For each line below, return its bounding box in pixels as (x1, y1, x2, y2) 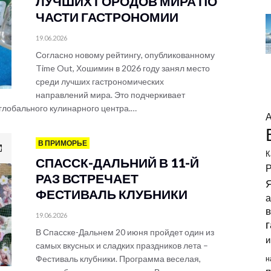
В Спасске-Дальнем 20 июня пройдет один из (36, 227, 214, 237)
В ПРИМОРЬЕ (38, 139, 87, 148)
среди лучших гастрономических (36, 76, 164, 87)
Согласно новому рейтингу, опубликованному (36, 50, 215, 60)
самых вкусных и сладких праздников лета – (36, 240, 208, 250)
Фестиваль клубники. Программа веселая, (36, 253, 201, 264)
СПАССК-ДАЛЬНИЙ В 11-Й (36, 155, 199, 170)
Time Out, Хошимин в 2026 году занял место (36, 63, 210, 73)
